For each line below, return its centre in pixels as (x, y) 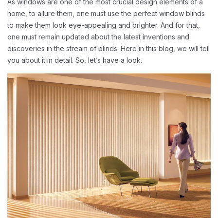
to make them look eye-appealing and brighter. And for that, (104, 25)
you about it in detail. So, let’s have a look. (76, 60)
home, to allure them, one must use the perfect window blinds (106, 13)
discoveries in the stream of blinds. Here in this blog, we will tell (109, 48)
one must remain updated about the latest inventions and (98, 37)
